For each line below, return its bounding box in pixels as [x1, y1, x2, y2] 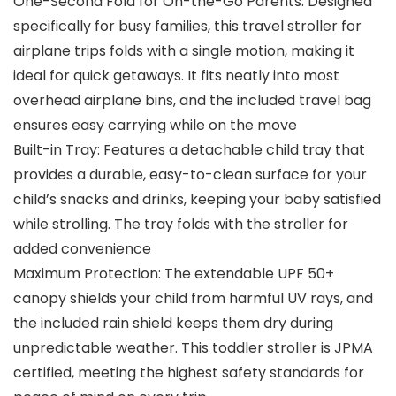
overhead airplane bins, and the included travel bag [13, 90, 371, 111]
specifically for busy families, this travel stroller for [13, 16, 362, 37]
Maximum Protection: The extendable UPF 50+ [13, 263, 334, 285]
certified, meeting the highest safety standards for [13, 362, 364, 384]
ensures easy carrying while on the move [13, 115, 297, 136]
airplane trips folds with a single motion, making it [13, 41, 354, 62]
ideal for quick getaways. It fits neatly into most [13, 65, 339, 87]
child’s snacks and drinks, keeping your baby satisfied [13, 189, 381, 210]
